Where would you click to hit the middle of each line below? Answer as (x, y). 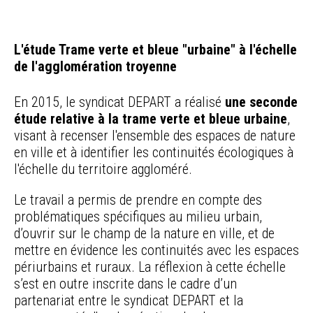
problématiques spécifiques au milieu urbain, (138, 216)
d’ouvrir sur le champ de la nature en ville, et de (144, 233)
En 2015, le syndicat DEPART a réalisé (119, 102)
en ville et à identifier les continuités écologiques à (154, 152)
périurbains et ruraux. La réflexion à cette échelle (150, 267)
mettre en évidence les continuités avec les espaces (156, 250)
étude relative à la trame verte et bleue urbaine (151, 118)
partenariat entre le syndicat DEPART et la (129, 300)
